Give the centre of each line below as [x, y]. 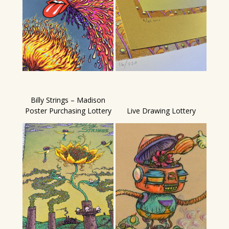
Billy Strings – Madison [68, 100]
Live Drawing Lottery [161, 111]
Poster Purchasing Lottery [68, 111]
